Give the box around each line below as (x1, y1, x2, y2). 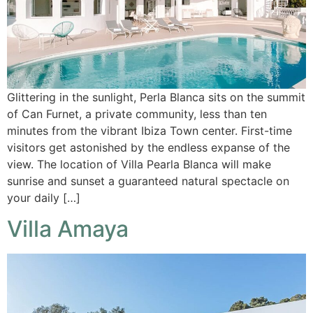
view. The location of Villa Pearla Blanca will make (7, 157, 271, 172)
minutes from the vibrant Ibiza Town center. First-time (7, 124, 292, 138)
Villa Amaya (7, 215, 129, 243)
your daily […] (7, 191, 80, 205)
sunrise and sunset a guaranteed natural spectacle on (7, 174, 289, 189)
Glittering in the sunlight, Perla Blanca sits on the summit (7, 90, 305, 105)
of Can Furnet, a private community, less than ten (7, 107, 267, 122)
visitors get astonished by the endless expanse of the (7, 140, 290, 155)
